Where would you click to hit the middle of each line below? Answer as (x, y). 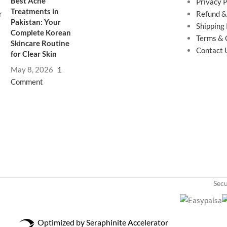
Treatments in (35, 11)
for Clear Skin (34, 53)
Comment (27, 81)
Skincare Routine (40, 43)
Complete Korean (41, 32)
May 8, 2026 (32, 69)
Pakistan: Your (36, 22)
